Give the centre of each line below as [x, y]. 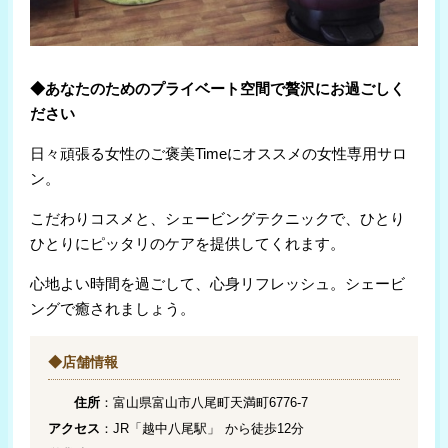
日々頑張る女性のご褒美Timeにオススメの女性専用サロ [219, 153]
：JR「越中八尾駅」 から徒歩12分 [202, 428]
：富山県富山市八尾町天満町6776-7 [204, 402]
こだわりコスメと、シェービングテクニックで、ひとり [218, 218]
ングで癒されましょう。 [113, 308]
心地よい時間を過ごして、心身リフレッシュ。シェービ [218, 283]
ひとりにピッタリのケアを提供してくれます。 [188, 243]
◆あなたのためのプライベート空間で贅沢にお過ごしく [218, 88]
